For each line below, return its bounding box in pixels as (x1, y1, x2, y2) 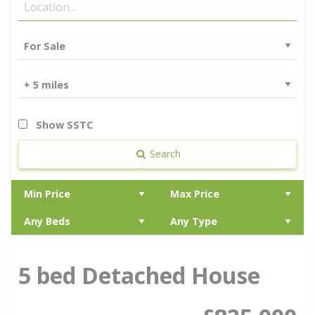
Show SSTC (33, 118, 93, 132)
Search (147, 147, 181, 161)
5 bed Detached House (18, 259, 260, 290)
